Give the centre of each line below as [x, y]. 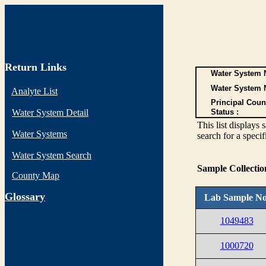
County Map [36, 175]
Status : [224, 112]
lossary [29, 197]
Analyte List [34, 91]
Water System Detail [50, 113]
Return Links [36, 67]
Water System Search [52, 155]
